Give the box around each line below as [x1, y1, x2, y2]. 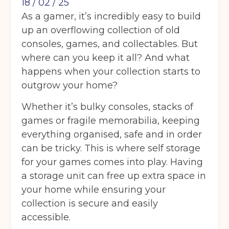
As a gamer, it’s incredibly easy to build [21, 11, 201, 22]
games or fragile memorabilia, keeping [21, 115, 200, 127]
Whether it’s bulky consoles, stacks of [21, 101, 194, 113]
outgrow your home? [21, 80, 118, 91]
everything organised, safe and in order [21, 129, 202, 141]
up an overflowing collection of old [21, 25, 180, 36]
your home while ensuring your [21, 184, 166, 196]
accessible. [21, 212, 71, 223]
